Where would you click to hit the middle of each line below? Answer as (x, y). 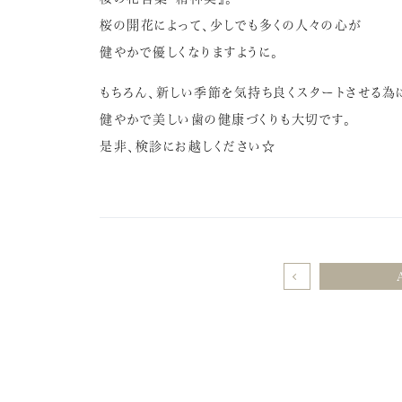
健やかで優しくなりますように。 (189, 51)
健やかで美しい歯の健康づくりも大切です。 (226, 118)
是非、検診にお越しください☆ (188, 145)
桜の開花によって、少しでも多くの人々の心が (231, 24)
